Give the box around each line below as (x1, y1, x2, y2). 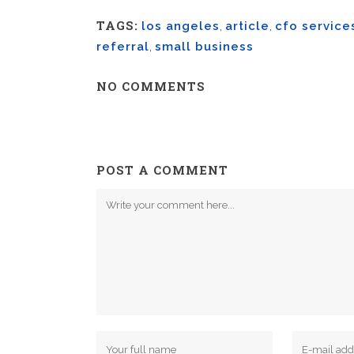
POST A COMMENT (96, 162, 228, 178)
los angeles (141, 19, 220, 33)
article (225, 19, 269, 33)
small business (155, 40, 254, 54)
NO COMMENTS (96, 78, 205, 94)
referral (96, 40, 149, 54)
